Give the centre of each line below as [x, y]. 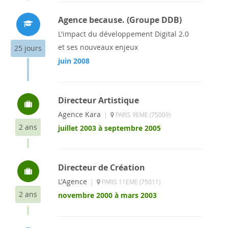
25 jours [28, 48]
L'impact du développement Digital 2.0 [123, 34]
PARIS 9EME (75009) [142, 115]
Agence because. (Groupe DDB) [120, 20]
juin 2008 [74, 61]
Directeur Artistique [98, 100]
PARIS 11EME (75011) [130, 182]
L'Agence [73, 181]
